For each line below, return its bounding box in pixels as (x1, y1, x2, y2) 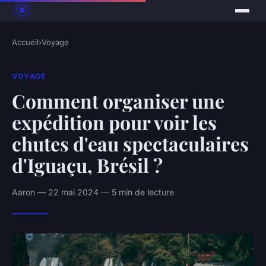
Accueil (12, 37, 39, 47)
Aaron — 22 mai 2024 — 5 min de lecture (12, 186, 174, 197)
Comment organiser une (12, 87, 224, 113)
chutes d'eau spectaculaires (12, 130, 249, 156)
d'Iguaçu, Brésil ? (12, 151, 163, 178)
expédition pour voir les (12, 109, 217, 135)
